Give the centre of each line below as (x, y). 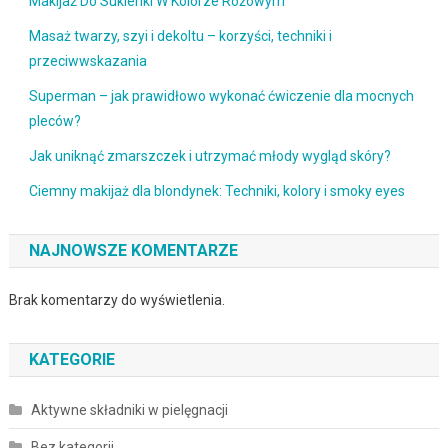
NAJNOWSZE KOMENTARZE (133, 250)
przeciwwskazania (87, 60)
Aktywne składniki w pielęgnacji (129, 409)
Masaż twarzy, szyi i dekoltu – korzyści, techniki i (180, 35)
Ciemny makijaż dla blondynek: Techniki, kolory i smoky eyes (216, 190)
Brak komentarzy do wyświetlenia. (116, 299)
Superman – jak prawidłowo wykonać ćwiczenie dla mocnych (221, 95)
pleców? (54, 120)
